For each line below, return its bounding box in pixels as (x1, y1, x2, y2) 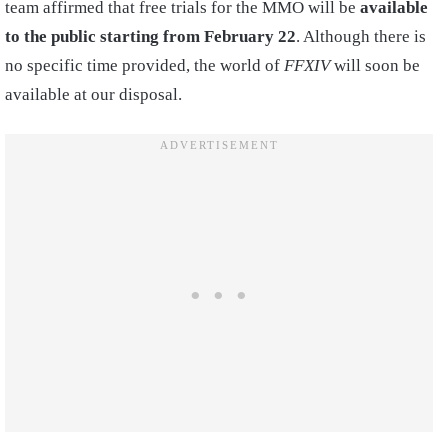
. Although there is (296, 26, 426, 46)
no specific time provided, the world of (5, 55, 284, 75)
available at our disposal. (5, 84, 182, 104)
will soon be (330, 55, 420, 75)
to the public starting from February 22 (5, 26, 296, 46)
